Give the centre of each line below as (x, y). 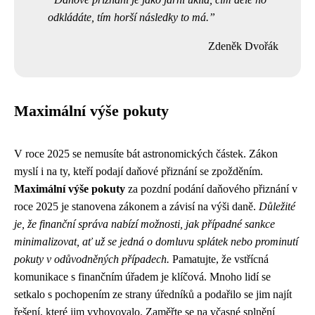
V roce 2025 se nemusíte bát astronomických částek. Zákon (146, 154)
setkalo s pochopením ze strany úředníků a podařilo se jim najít (153, 294)
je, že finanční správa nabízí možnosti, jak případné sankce (144, 224)
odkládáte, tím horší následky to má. (128, 17)
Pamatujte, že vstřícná (219, 259)
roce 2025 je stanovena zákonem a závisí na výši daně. (136, 206)
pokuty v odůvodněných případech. (92, 259)
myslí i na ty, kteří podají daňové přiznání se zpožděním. (139, 171)
